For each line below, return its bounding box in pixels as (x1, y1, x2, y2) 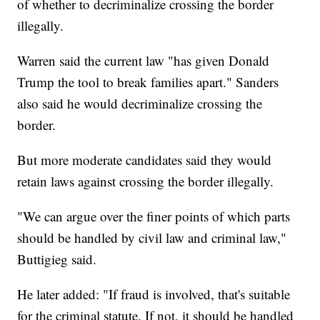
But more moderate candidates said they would (17, 151, 272, 169)
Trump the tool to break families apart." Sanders (17, 73, 279, 91)
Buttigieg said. (17, 250, 97, 269)
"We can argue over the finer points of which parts (17, 207, 291, 226)
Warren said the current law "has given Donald (17, 51, 270, 70)
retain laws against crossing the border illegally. (17, 172, 274, 191)
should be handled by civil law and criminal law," (17, 229, 287, 247)
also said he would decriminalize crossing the (17, 94, 263, 113)
